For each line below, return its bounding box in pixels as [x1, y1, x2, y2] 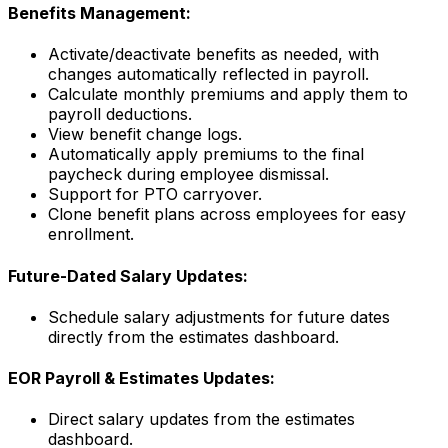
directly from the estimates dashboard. [48, 326, 339, 347]
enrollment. [48, 224, 134, 245]
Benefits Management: [8, 3, 191, 24]
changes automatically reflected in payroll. [48, 64, 369, 85]
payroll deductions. [48, 104, 192, 125]
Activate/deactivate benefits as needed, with [48, 44, 379, 65]
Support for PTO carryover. [48, 184, 262, 205]
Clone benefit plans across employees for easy [48, 204, 406, 225]
